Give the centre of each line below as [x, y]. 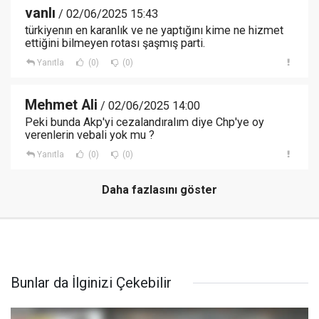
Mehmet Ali [61, 105]
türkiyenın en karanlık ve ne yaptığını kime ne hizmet [154, 31]
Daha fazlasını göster [159, 190]
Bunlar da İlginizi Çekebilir [91, 283]
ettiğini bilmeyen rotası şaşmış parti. [115, 43]
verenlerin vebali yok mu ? [90, 135]
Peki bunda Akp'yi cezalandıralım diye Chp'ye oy [145, 122]
